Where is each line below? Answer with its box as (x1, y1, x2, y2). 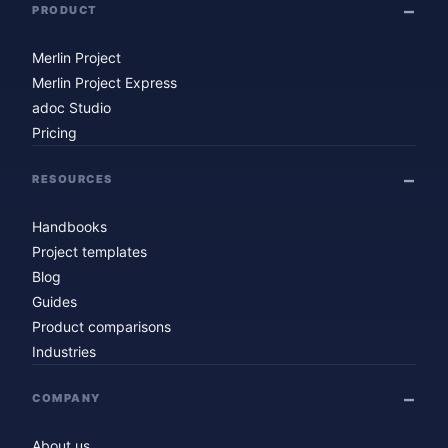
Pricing (32, 123, 77, 141)
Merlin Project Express (32, 73, 177, 91)
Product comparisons (32, 317, 171, 335)
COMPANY (32, 391, 101, 406)
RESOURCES (32, 172, 113, 187)
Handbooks (32, 217, 107, 235)
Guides (32, 292, 77, 310)
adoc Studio (32, 98, 111, 116)
